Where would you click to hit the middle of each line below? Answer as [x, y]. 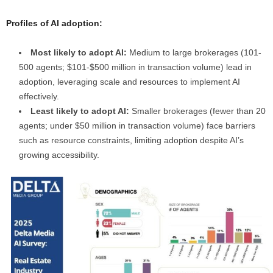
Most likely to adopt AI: [79, 52]
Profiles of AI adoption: [54, 23]
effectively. [39, 96]
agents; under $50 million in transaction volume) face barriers [137, 125]
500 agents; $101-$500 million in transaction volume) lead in [135, 67]
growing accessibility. [59, 154]
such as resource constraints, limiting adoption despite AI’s [131, 140]
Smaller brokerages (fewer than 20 [197, 111]
